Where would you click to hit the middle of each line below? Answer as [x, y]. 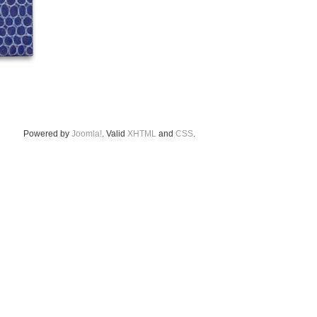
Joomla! [87, 133]
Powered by [47, 133]
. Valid [115, 133]
